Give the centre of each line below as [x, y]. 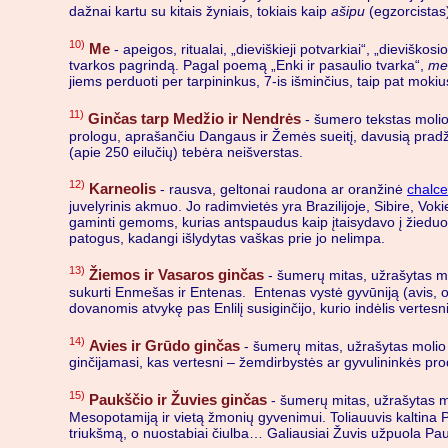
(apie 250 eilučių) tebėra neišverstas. [186, 151]
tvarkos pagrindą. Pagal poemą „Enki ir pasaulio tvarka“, [248, 65]
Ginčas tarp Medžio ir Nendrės [194, 118]
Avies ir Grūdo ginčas [164, 345]
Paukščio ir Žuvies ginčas [178, 399]
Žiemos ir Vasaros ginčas [176, 275]
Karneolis [122, 188]
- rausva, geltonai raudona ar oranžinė [281, 188]
